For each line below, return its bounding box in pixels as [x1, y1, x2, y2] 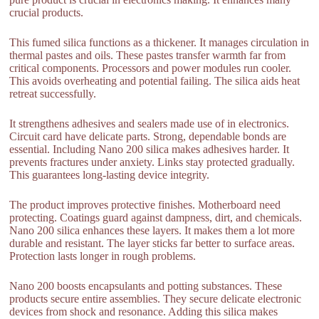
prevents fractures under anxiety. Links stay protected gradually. [9, 156, 296, 169]
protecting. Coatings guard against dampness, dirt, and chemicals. [9, 211, 303, 224]
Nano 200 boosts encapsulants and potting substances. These [9, 280, 283, 293]
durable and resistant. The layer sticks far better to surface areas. [9, 237, 296, 250]
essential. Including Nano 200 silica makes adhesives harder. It [9, 143, 290, 156]
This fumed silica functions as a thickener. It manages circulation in [9, 36, 310, 49]
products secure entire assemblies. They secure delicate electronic [9, 293, 302, 305]
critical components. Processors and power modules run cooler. [9, 62, 292, 75]
